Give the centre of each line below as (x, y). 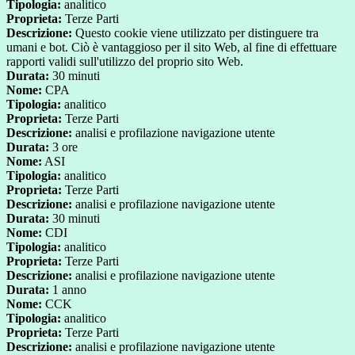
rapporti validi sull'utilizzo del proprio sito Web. (125, 62)
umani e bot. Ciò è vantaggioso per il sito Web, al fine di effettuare (172, 48)
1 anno (68, 290)
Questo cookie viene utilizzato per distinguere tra (195, 33)
